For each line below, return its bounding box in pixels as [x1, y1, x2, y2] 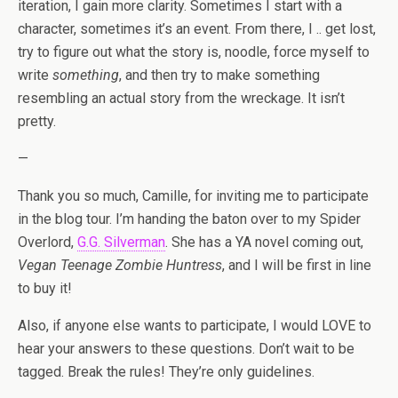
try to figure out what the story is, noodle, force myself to [18, 44, 370, 60]
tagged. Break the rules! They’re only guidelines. [18, 363, 314, 380]
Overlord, [18, 234, 77, 251]
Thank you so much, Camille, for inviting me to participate [18, 187, 369, 204]
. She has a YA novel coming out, [165, 234, 363, 251]
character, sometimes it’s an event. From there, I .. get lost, [18, 20, 376, 37]
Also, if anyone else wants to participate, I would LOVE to [18, 317, 371, 334]
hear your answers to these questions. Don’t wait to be [18, 340, 354, 357]
